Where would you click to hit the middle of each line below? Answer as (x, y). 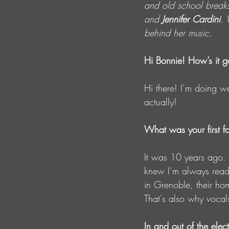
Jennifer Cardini (191, 19)
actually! (161, 102)
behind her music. (178, 33)
